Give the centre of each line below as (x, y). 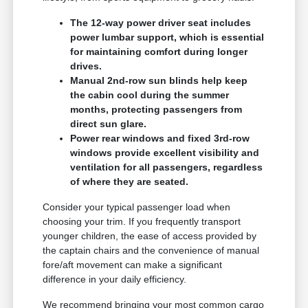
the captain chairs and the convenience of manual (151, 251)
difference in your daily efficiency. (115, 279)
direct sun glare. (109, 124)
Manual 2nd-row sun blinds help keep (159, 81)
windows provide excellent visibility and (165, 153)
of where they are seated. (130, 182)
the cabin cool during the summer (150, 95)
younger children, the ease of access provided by (150, 236)
